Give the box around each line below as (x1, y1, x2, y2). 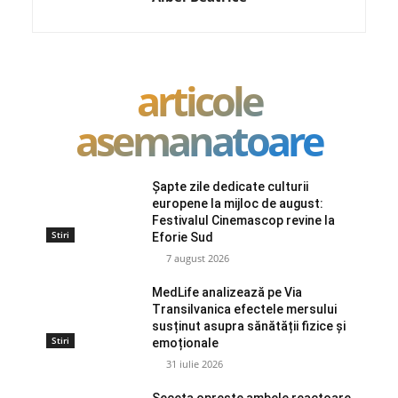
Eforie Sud (152, 229, 214, 244)
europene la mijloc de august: (152, 195, 324, 211)
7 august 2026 (166, 251, 230, 265)
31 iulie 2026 (166, 356, 224, 370)
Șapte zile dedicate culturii (152, 179, 309, 194)
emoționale (152, 335, 219, 350)
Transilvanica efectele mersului (152, 301, 338, 316)
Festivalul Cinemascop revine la (152, 212, 336, 227)
